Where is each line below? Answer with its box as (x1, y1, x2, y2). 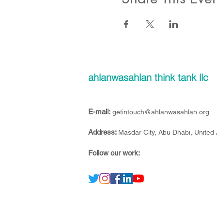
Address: (88, 128, 116, 136)
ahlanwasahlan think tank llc (88, 71, 208, 83)
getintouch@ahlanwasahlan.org (112, 108, 209, 116)
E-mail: (88, 108, 110, 116)
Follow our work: (88, 149, 140, 157)
